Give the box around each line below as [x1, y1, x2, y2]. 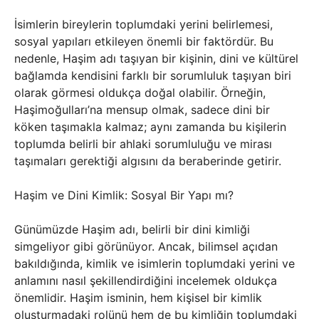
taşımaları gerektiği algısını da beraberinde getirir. [14, 154, 281, 168]
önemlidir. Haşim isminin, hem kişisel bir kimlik [14, 291, 262, 305]
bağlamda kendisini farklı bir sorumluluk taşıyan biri [14, 68, 291, 83]
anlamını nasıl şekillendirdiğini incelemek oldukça [14, 273, 277, 288]
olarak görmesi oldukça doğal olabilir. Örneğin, [14, 85, 266, 100]
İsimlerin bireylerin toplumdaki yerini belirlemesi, [14, 17, 273, 31]
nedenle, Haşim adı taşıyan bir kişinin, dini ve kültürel [14, 51, 298, 66]
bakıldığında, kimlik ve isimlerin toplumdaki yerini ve [14, 256, 295, 271]
